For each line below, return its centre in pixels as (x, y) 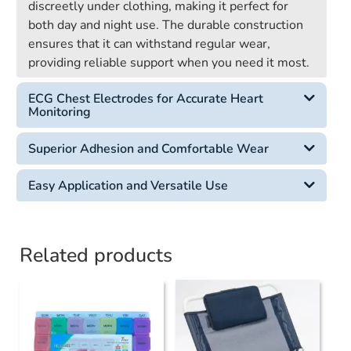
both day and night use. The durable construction (166, 25)
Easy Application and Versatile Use (128, 186)
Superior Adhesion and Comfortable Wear (148, 149)
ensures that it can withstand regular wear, (149, 44)
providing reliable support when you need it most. (169, 63)
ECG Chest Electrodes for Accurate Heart (146, 99)
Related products (96, 255)
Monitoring (60, 112)
